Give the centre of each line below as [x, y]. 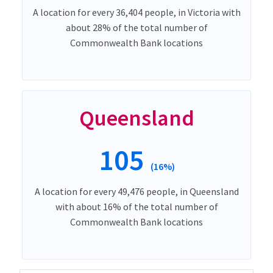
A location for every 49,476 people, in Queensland [136, 192]
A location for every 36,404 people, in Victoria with [136, 12]
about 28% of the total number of [136, 28]
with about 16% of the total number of [136, 207]
